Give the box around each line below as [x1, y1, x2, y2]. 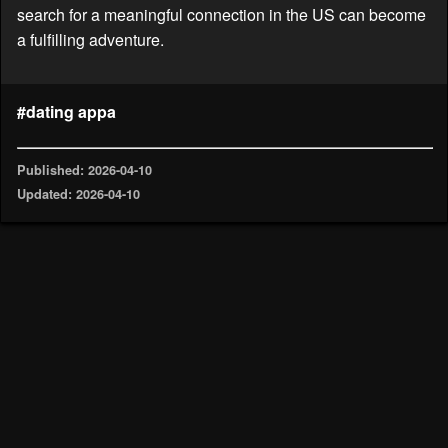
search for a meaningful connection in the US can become [17, 2, 426, 26]
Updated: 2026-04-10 [17, 185, 140, 204]
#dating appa [17, 99, 116, 123]
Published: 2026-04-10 [17, 160, 152, 179]
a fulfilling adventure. [17, 27, 164, 51]
